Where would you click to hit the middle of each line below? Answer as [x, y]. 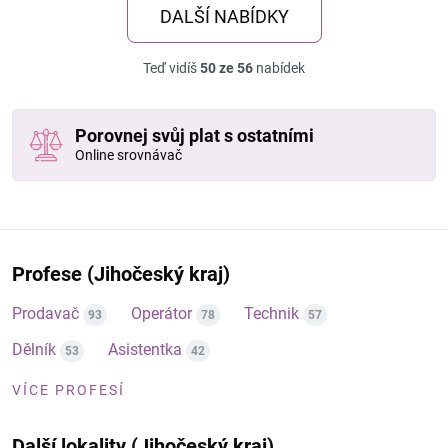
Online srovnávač [128, 155]
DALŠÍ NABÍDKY [224, 16]
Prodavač [45, 313]
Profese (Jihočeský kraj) [121, 274]
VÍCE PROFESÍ [68, 390]
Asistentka [145, 349]
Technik [271, 313]
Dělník [34, 349]
